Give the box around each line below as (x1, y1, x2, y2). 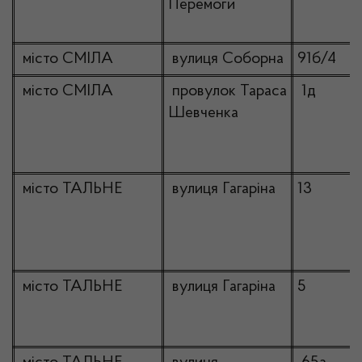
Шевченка (168, 105, 238, 121)
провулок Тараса (168, 83, 287, 99)
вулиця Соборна (168, 51, 284, 67)
